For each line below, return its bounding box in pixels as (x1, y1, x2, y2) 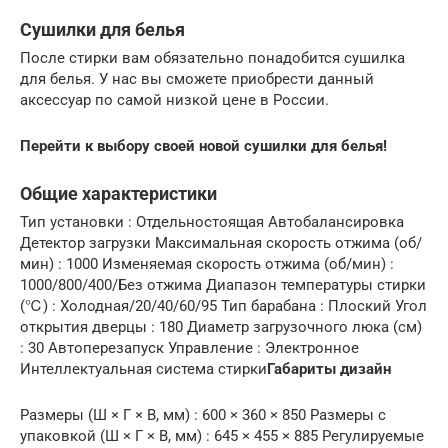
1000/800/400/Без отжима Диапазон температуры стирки (20, 276, 426, 295)
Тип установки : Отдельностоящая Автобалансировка (20, 213, 404, 232)
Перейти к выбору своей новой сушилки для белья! (20, 137, 387, 156)
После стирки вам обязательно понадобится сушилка (20, 49, 405, 68)
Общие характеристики (20, 183, 217, 205)
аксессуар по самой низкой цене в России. (20, 91, 329, 110)
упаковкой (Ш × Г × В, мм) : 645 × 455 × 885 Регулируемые (20, 427, 424, 446)
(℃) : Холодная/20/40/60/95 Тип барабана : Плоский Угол (20, 297, 427, 316)
